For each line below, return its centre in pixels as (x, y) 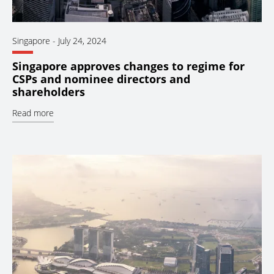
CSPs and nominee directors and (101, 79)
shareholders (49, 91)
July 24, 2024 (82, 41)
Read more (33, 113)
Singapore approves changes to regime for (128, 66)
